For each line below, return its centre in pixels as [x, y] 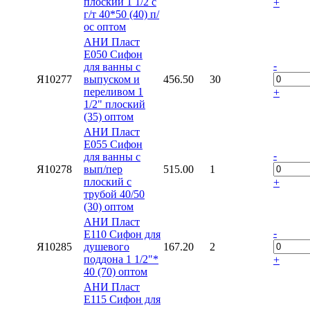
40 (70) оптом [116, 271]
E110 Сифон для [122, 234]
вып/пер [103, 169]
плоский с [108, 181]
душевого [107, 246]
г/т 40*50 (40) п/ [121, 14]
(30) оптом [109, 206]
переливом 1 [113, 91]
